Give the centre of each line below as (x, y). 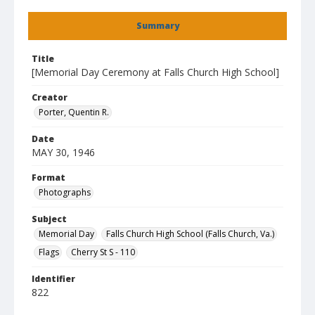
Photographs (65, 192)
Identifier (53, 279)
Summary (157, 26)
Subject (49, 219)
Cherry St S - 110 (103, 252)
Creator (50, 97)
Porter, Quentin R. (74, 112)
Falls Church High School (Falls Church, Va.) (190, 234)
